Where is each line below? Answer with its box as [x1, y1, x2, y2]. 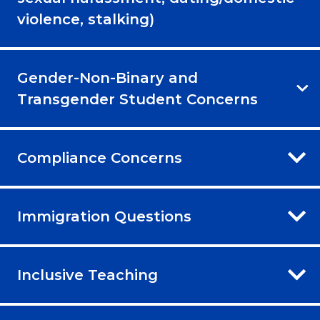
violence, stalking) [17, 10, 154, 28]
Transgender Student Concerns [17, 90, 258, 108]
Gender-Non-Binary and [17, 69, 198, 86]
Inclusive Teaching [17, 266, 158, 284]
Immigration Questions [17, 207, 191, 225]
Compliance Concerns [17, 149, 182, 166]
